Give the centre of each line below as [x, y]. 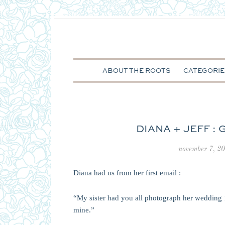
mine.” [84, 210]
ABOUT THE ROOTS [136, 71]
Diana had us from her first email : [127, 173]
